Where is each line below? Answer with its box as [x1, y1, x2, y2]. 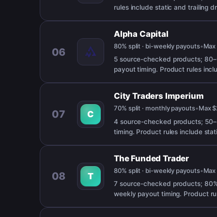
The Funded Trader [114, 153, 189, 163]
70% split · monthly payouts [114, 104, 195, 112]
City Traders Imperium [114, 91, 204, 101]
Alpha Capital [114, 29, 169, 39]
